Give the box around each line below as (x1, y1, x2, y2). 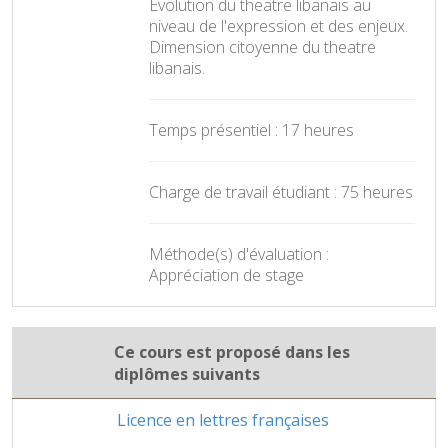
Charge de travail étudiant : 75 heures (149, 180, 413, 203)
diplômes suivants (114, 362, 260, 385)
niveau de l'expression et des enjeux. (149, 14, 408, 37)
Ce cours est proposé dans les (114, 340, 350, 363)
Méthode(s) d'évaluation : (149, 242, 329, 265)
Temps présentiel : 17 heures (149, 118, 354, 141)
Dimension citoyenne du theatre (149, 35, 376, 58)
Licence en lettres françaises (117, 408, 329, 431)
